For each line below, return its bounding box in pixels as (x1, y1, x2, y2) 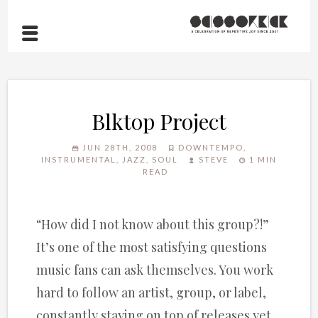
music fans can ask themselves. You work (36, 261, 274, 279)
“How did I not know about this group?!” (36, 216, 270, 234)
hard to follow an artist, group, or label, (36, 284, 267, 302)
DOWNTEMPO (178, 143, 243, 153)
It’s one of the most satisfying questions (36, 238, 268, 256)
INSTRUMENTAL (41, 155, 116, 165)
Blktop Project (92, 107, 226, 136)
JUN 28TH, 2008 (79, 143, 158, 153)
